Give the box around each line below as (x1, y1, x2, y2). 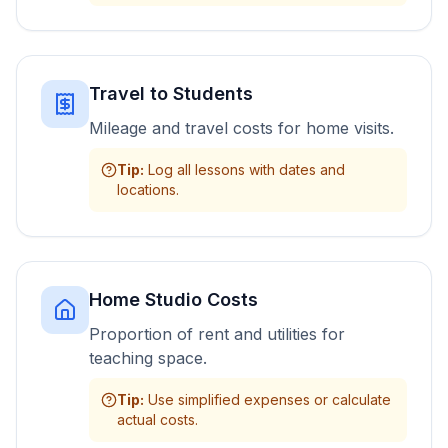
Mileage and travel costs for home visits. (89, 118, 394, 138)
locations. (117, 181, 179, 198)
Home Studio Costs (89, 289, 258, 310)
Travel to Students (89, 83, 253, 104)
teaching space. (89, 348, 207, 368)
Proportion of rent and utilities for (89, 324, 345, 344)
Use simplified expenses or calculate (148, 391, 391, 408)
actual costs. (117, 411, 198, 428)
